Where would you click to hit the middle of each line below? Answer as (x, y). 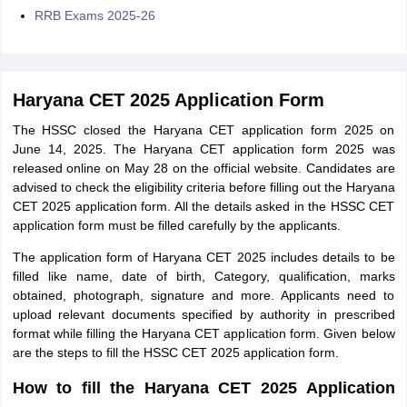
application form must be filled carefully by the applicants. (176, 226)
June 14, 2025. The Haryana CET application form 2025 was (203, 149)
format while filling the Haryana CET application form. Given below (203, 334)
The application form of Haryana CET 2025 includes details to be (203, 258)
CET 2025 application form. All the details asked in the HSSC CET (203, 207)
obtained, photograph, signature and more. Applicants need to (203, 296)
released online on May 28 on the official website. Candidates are (203, 169)
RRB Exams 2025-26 (94, 16)
